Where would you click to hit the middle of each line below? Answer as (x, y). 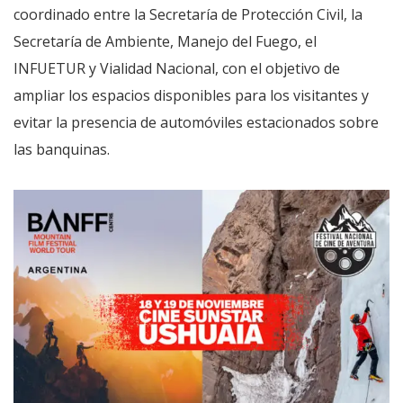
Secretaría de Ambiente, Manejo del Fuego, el (165, 42)
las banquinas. (62, 150)
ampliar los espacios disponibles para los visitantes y (191, 96)
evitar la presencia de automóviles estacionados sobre (196, 123)
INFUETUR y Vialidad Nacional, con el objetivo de (177, 69)
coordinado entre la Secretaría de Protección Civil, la (188, 15)
